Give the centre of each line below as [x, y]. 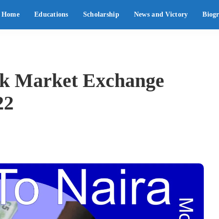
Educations [51, 14]
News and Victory [161, 14]
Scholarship [101, 14]
